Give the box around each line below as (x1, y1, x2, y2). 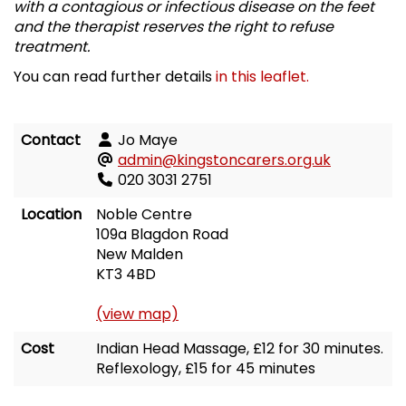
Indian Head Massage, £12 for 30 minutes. (96, 338, 383, 360)
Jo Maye (114, 130, 178, 151)
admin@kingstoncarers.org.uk (118, 150, 331, 171)
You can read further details (14, 66, 216, 88)
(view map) (96, 304, 179, 325)
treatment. (14, 36, 90, 58)
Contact (21, 130, 81, 151)
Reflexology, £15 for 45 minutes (96, 358, 315, 380)
